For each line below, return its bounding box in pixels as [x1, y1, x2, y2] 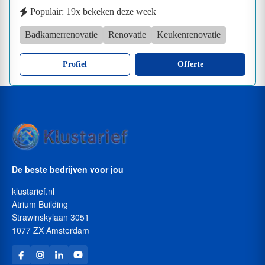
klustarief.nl [12, 185, 54, 197]
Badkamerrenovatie [25, 29, 98, 40]
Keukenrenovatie [157, 29, 221, 40]
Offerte [177, 59, 203, 69]
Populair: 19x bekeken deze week [30, 6, 156, 17]
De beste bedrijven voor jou [12, 163, 124, 175]
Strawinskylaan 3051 [12, 211, 89, 223]
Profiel [63, 59, 87, 69]
